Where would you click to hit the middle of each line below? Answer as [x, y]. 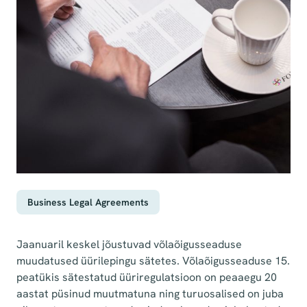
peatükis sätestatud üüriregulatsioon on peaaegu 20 [147, 277]
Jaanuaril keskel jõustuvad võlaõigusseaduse [129, 244]
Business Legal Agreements [88, 202]
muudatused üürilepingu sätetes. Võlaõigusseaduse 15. [153, 261]
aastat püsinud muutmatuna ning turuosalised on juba [150, 294]
